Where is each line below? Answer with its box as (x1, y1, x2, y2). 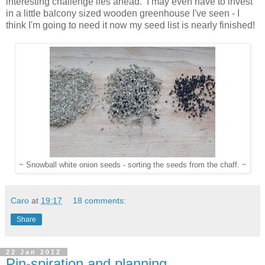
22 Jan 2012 (6, 248, 62, 256)
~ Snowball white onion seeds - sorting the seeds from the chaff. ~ (18, 161, 247, 170)
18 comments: (73, 196, 127, 206)
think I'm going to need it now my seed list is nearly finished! (6, 20, 255, 31)
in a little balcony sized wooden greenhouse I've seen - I (6, 8, 240, 19)
